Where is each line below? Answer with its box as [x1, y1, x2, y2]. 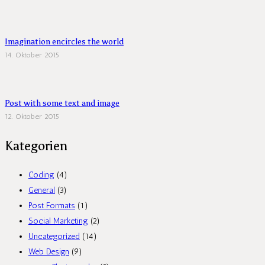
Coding [28, 169, 54, 180]
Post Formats [28, 200, 75, 211]
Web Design [28, 246, 69, 257]
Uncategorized [28, 231, 80, 241]
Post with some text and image [5, 98, 119, 108]
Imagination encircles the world [5, 37, 124, 47]
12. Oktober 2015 [5, 111, 59, 121]
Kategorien [5, 137, 67, 154]
